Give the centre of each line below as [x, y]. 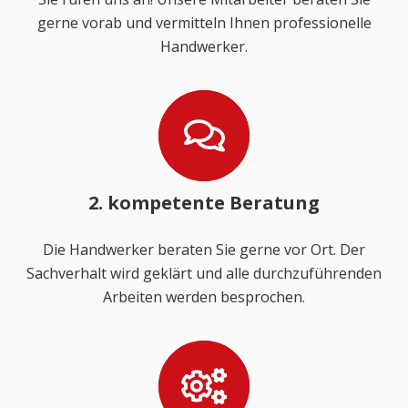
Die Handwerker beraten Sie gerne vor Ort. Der [204, 249]
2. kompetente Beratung [204, 202]
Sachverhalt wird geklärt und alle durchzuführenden [204, 273]
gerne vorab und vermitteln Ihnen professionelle [204, 22]
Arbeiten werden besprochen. [204, 296]
